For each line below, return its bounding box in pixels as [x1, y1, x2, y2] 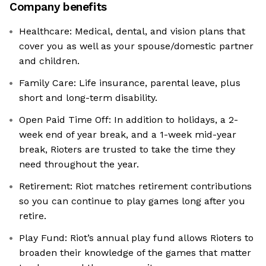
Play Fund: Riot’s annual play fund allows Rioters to [19, 232, 254, 244]
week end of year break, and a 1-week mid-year [19, 129, 236, 141]
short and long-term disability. [19, 92, 157, 104]
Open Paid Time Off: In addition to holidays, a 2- [19, 114, 238, 126]
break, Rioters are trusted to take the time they [19, 144, 235, 156]
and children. [19, 55, 80, 67]
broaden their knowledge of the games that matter [19, 247, 251, 259]
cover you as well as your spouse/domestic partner [19, 40, 254, 52]
